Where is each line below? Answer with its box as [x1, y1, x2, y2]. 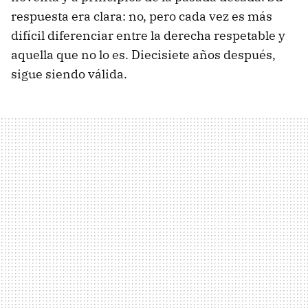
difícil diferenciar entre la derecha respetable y [11, 27, 285, 44]
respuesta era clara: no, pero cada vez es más [11, 8, 272, 25]
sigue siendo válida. [11, 66, 127, 82]
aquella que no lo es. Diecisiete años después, [11, 47, 276, 63]
